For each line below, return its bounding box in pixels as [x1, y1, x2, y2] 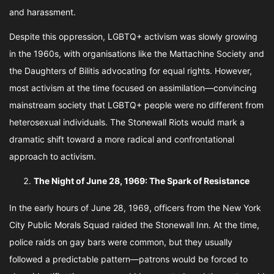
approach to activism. [9, 151, 96, 161]
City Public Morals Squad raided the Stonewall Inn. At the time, [9, 220, 259, 230]
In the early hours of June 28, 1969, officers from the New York [9, 202, 261, 213]
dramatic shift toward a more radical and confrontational [9, 134, 234, 144]
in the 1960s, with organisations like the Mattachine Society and [9, 48, 264, 59]
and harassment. [9, 7, 76, 17]
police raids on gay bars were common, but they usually [9, 237, 232, 247]
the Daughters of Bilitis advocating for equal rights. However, [9, 65, 252, 76]
